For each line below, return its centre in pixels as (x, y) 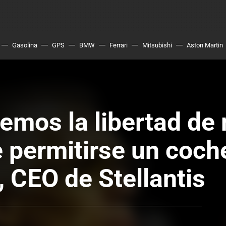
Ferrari (119, 45)
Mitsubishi (157, 45)
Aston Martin (205, 45)
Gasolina (25, 45)
